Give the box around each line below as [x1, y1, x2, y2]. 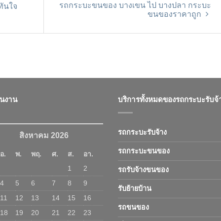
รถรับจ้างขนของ [118, 166, 169, 174]
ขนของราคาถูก [147, 10, 203, 19]
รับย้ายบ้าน [118, 184, 151, 193]
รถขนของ [118, 203, 149, 212]
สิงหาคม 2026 [19, 131, 69, 140]
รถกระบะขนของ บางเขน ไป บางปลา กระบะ [59, 1, 211, 10]
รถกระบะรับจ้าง [118, 128, 167, 137]
